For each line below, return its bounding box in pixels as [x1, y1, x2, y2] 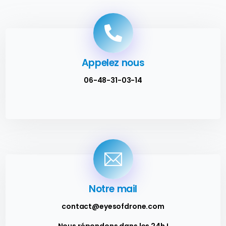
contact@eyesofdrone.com [62, 201, 164, 212]
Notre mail [88, 182, 138, 196]
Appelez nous [81, 56, 145, 70]
